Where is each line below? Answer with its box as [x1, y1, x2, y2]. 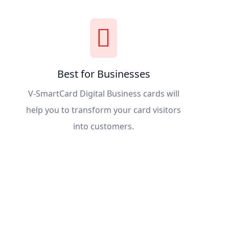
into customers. [73, 120, 134, 132]
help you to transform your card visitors [26, 104, 181, 116]
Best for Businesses [57, 66, 150, 81]
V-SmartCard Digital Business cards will [28, 87, 179, 99]
